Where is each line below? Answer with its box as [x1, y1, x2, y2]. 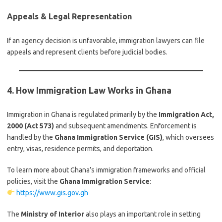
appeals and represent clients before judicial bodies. [7, 48, 167, 56]
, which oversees [163, 133, 214, 141]
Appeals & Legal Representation [7, 12, 132, 21]
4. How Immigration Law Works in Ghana [7, 85, 171, 95]
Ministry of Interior [21, 210, 84, 218]
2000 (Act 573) [7, 122, 54, 130]
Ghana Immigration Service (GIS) [55, 133, 163, 141]
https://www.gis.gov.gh [16, 189, 88, 197]
